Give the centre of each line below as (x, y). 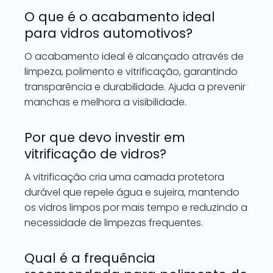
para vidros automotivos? (108, 33)
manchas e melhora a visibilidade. (105, 102)
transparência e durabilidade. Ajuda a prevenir (135, 87)
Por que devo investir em (105, 137)
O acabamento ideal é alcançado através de (134, 56)
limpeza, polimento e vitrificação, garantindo (131, 71)
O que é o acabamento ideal (120, 16)
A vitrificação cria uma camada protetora (124, 177)
